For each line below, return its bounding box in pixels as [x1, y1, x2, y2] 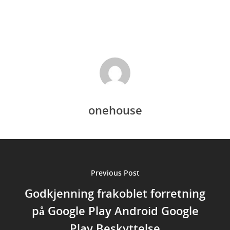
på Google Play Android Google [31, 202, 199, 218]
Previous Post [90, 167, 140, 178]
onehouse [88, 102, 142, 118]
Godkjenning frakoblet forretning [25, 185, 205, 201]
